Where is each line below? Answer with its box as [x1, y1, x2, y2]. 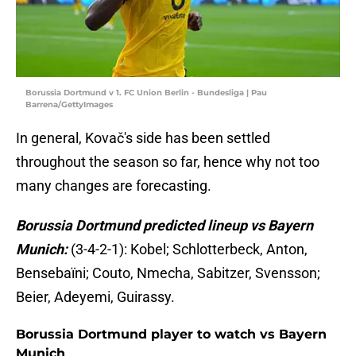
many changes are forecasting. [16, 177, 211, 195]
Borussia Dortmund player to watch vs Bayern [16, 327, 327, 342]
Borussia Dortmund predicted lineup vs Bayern [16, 217, 313, 234]
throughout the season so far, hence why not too [16, 153, 319, 171]
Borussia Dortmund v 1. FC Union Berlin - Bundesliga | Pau [25, 87, 267, 99]
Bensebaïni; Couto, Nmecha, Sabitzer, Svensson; [16, 265, 320, 282]
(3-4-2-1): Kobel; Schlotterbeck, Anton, [68, 241, 308, 258]
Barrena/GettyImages [25, 99, 113, 110]
